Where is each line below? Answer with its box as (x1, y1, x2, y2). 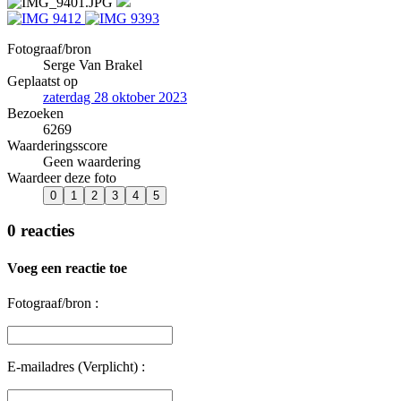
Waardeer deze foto (7, 169, 116, 185)
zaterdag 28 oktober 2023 (43, 89, 187, 105)
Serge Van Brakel (43, 56, 142, 73)
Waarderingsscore (7, 137, 107, 153)
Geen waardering (43, 153, 141, 169)
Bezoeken (7, 105, 64, 121)
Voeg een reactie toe (7, 260, 127, 276)
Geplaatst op (7, 73, 78, 89)
